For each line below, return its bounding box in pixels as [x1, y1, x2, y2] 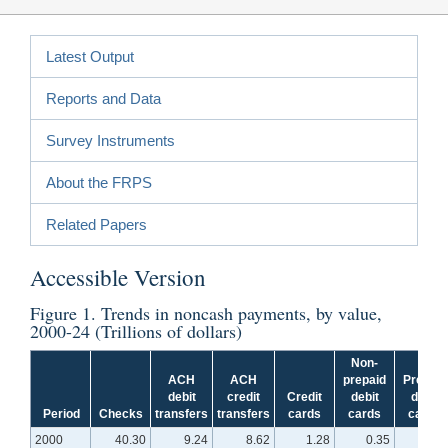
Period [42, 406, 80, 421]
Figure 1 [30, 300, 91, 325]
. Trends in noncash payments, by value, [91, 300, 382, 325]
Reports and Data [46, 89, 161, 107]
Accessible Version [30, 261, 206, 292]
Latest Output [46, 47, 134, 65]
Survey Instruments [46, 131, 175, 149]
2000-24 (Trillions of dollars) [30, 318, 242, 343]
